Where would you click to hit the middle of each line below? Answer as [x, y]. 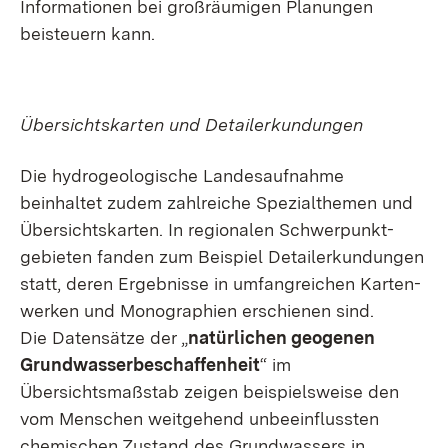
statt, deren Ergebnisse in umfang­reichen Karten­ [220, 284]
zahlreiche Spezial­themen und [287, 203]
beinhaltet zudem [91, 203]
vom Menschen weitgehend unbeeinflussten [199, 419]
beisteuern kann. [87, 34]
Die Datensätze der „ [104, 338]
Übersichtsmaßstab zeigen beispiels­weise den [209, 392]
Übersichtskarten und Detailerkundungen [191, 125]
